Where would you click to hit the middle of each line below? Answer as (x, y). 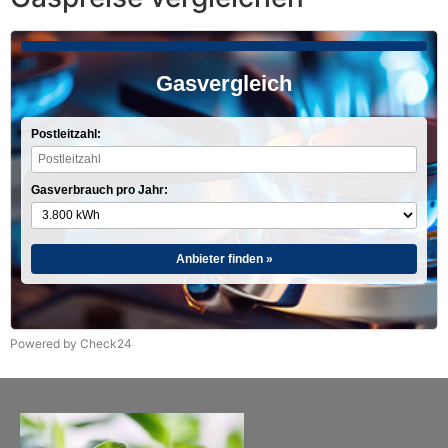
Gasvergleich (224, 83)
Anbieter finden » (224, 258)
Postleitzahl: (66, 133)
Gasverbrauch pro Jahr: (99, 189)
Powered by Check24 (71, 343)
